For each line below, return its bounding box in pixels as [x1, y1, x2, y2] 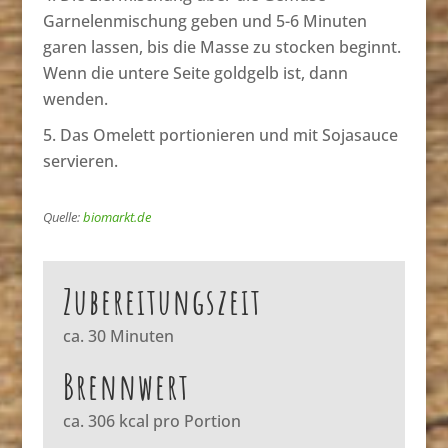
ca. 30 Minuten [62, 324, 174, 347]
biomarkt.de [82, 207, 151, 226]
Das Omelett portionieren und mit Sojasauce [59, 123, 398, 146]
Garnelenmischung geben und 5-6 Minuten [42, 9, 367, 32]
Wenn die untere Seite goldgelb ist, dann [42, 61, 348, 84]
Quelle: [42, 207, 83, 226]
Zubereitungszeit [62, 278, 262, 324]
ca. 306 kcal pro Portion [62, 409, 241, 432]
